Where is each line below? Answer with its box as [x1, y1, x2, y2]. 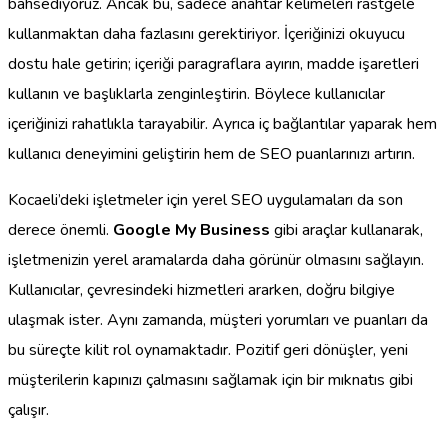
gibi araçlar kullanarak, [270, 218, 423, 241]
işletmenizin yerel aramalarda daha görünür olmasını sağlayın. [8, 248, 424, 271]
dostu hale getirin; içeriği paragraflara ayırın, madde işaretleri [8, 52, 419, 75]
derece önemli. [8, 218, 113, 241]
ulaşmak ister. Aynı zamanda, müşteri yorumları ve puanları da [8, 308, 428, 331]
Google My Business [113, 218, 270, 241]
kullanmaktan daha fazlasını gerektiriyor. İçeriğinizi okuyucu [8, 22, 405, 45]
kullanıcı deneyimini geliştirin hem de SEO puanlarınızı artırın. [8, 142, 415, 165]
